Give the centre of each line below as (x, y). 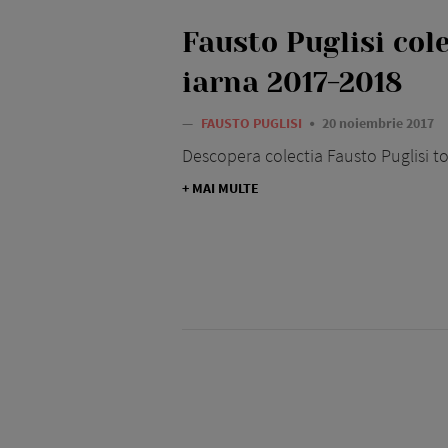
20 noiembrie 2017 (378, 123)
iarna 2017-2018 (292, 83)
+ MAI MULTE (220, 188)
